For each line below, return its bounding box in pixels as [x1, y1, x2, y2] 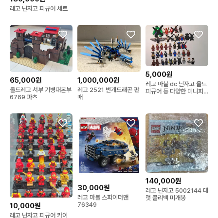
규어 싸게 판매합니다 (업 [145, 94, 205, 102]
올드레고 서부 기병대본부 [10, 86, 72, 94]
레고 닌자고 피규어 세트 [10, 5, 68, 13]
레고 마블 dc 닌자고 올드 [145, 80, 207, 88]
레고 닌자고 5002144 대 [145, 186, 208, 194]
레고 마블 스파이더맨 [77, 194, 129, 201]
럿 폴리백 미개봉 [145, 194, 186, 201]
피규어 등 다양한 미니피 [145, 87, 203, 95]
